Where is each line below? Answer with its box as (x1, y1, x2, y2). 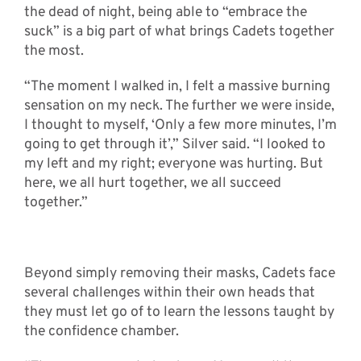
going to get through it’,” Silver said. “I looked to (23, 135, 326, 154)
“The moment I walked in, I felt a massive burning (23, 77, 330, 96)
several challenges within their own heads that (23, 283, 315, 302)
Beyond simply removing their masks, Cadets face (23, 263, 335, 283)
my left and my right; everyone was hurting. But (23, 154, 323, 173)
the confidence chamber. (23, 322, 179, 341)
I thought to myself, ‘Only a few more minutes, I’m (23, 115, 337, 135)
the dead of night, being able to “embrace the (23, 2, 307, 22)
